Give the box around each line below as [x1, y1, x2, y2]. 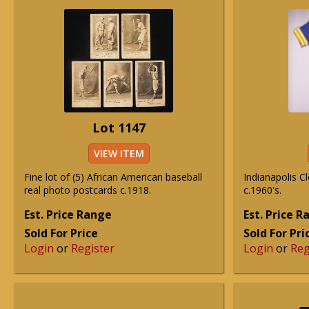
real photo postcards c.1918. [24, 183, 151, 197]
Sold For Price [24, 226, 98, 241]
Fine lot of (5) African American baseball [24, 170, 202, 183]
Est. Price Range [24, 207, 112, 222]
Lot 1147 [92, 119, 146, 136]
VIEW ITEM [93, 147, 144, 160]
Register [71, 241, 114, 256]
